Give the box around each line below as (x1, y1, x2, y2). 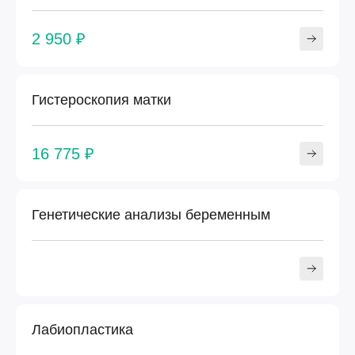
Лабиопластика (32, 322, 133, 338)
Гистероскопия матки (32, 92, 171, 108)
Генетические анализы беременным (32, 207, 270, 223)
